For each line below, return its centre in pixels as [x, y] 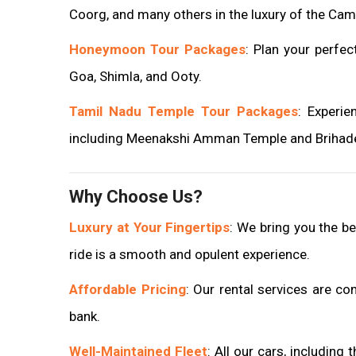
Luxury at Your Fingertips [150, 227]
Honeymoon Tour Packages [157, 49]
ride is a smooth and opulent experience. [190, 254]
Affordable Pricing [128, 289]
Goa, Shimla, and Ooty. [135, 76]
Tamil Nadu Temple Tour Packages [184, 111]
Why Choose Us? [136, 196]
